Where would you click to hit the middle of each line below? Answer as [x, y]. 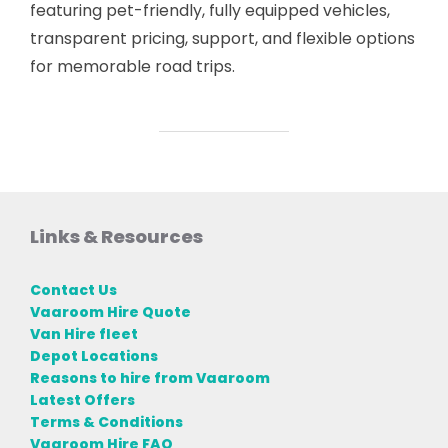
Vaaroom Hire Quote [110, 311]
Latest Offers [82, 399]
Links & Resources [116, 237]
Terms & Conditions [106, 421]
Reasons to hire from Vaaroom [150, 377]
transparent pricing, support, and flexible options [222, 39]
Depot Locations [94, 355]
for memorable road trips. [132, 67]
